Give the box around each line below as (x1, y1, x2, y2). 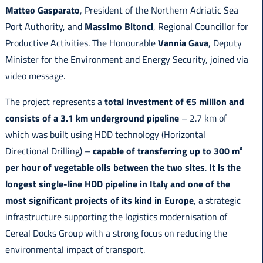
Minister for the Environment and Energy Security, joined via (5, 52, 248, 67)
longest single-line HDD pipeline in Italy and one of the (5, 177, 230, 191)
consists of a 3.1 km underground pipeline (5, 111, 179, 126)
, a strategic (193, 193, 241, 208)
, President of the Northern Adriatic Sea (79, 3, 238, 18)
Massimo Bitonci (84, 19, 153, 34)
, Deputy (208, 36, 242, 50)
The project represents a (5, 95, 104, 109)
